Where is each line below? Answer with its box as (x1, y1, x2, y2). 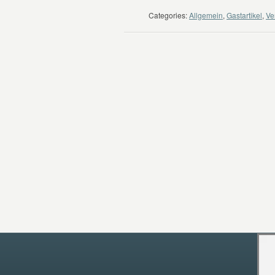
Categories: (149, 10, 187, 21)
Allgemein (189, 10, 223, 21)
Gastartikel (227, 10, 262, 21)
